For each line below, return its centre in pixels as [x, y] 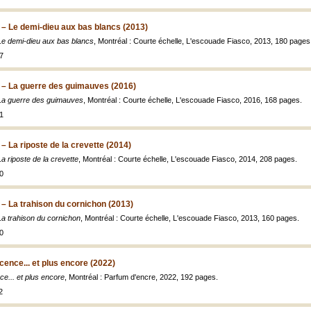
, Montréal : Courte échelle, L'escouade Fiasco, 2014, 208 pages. [188, 159]
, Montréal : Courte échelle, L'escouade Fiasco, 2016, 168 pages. [193, 100]
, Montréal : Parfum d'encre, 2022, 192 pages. [141, 277]
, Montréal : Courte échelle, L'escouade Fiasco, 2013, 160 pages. [190, 218]
